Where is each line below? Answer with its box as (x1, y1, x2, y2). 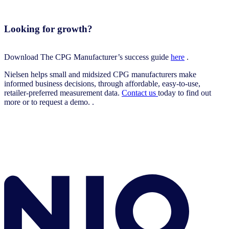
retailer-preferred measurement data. (4, 88, 122, 97)
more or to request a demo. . (4, 97, 94, 106)
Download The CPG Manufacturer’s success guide (4, 52, 171, 61)
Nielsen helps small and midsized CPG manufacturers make (4, 70, 196, 79)
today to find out (158, 88, 211, 97)
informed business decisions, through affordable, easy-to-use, (4, 79, 200, 88)
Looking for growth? (4, 24, 93, 35)
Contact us (122, 88, 158, 97)
